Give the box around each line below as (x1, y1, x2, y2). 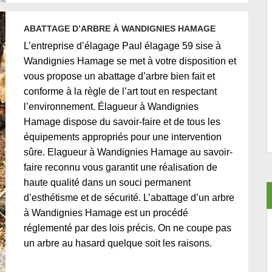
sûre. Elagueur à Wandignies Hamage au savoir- (24, 147, 233, 157)
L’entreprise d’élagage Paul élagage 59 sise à (24, 41, 221, 51)
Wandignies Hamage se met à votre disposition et (24, 56, 236, 66)
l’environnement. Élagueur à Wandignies (24, 101, 199, 112)
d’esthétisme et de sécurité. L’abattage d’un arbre (24, 192, 234, 203)
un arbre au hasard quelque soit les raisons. (24, 238, 212, 248)
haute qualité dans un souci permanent (24, 177, 191, 188)
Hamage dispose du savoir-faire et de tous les (24, 117, 220, 127)
